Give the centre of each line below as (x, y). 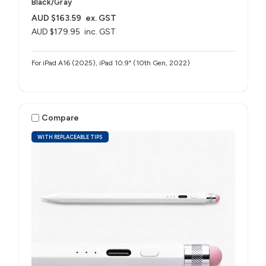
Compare (61, 118)
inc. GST (100, 32)
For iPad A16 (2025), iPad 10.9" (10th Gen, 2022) (110, 63)
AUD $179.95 (56, 32)
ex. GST (101, 18)
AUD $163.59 (56, 18)
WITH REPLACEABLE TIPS (70, 137)
